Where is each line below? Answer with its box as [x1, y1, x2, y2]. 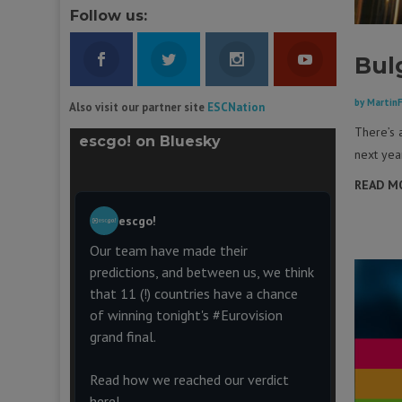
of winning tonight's [89, 305, 213, 324]
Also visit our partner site [69, 99, 205, 115]
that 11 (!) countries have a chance [89, 284, 298, 302]
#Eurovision [212, 305, 283, 324]
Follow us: [69, 6, 147, 24]
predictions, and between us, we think [89, 262, 314, 281]
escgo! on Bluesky [74, 132, 221, 150]
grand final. [89, 327, 156, 345]
